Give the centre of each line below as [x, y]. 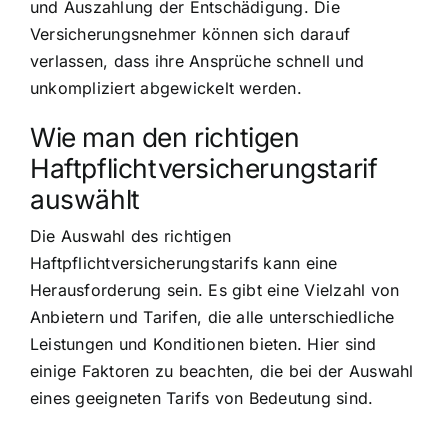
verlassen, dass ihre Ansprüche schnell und [197, 61]
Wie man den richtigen [165, 137]
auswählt [85, 199]
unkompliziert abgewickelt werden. [166, 88]
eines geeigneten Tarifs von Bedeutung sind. [202, 398]
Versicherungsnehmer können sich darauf [190, 34]
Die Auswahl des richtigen [131, 236]
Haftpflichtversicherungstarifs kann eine [184, 263]
